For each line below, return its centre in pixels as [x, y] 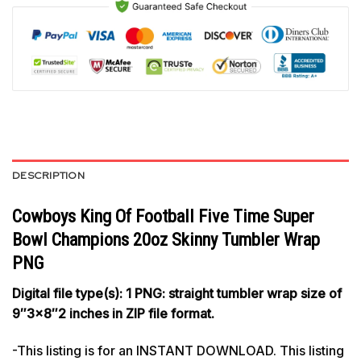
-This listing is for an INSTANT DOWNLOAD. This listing [178, 350]
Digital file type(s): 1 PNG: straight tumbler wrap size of [177, 294]
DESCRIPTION [48, 175]
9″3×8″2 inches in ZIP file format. [113, 314]
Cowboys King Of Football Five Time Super [163, 216]
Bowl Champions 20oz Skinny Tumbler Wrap [166, 239]
